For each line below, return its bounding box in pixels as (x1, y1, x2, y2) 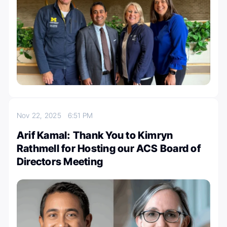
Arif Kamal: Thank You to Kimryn (17, 129, 173, 141)
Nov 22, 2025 (17, 110, 68, 120)
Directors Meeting (17, 155, 103, 168)
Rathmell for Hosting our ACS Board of (17, 142, 201, 155)
